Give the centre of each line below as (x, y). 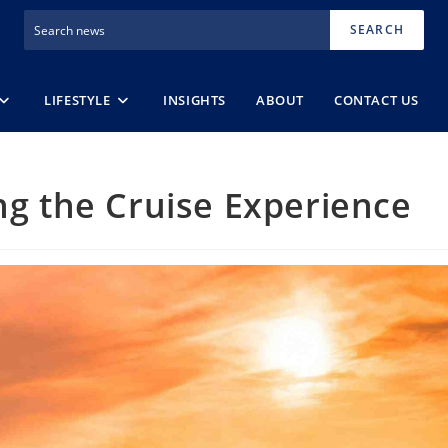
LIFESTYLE (77, 99)
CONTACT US (377, 99)
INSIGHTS (195, 99)
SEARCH (376, 29)
